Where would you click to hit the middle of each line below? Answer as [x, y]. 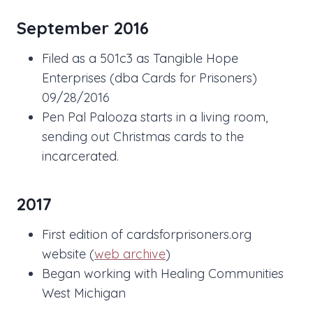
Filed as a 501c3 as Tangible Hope [140, 59]
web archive [130, 254]
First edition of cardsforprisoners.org [147, 235]
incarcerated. [80, 156]
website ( [68, 254]
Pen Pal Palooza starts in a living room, [155, 117]
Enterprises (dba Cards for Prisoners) [150, 78]
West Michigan [84, 293]
